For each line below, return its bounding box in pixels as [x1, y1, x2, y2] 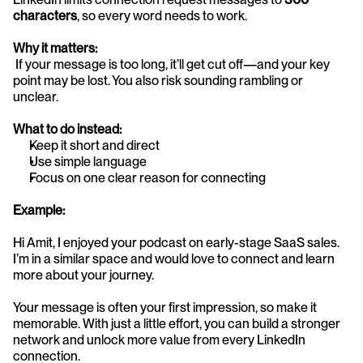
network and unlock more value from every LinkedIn [13, 331, 305, 348]
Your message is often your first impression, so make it [13, 299, 317, 315]
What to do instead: [13, 121, 122, 137]
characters [13, 7, 77, 23]
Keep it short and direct [29, 137, 160, 153]
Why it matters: [13, 40, 97, 56]
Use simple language [29, 153, 147, 169]
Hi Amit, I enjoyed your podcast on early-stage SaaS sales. [13, 234, 340, 250]
